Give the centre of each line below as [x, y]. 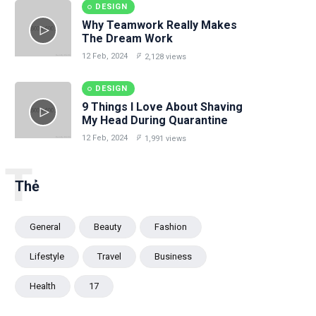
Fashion [171, 227]
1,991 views [165, 139]
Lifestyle [47, 256]
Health [43, 286]
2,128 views [165, 57]
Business [173, 256]
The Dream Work [127, 38]
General [45, 227]
